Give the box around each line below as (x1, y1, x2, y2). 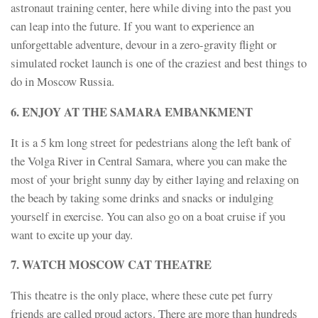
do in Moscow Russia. (11, 73, 114, 90)
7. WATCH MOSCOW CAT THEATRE (11, 256, 212, 274)
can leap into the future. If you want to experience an (11, 18, 254, 35)
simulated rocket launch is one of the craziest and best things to (11, 55, 307, 72)
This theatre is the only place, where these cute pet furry (11, 286, 273, 303)
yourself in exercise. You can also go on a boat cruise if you (11, 207, 285, 224)
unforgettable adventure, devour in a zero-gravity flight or (11, 36, 277, 53)
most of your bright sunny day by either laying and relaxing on (11, 170, 299, 187)
